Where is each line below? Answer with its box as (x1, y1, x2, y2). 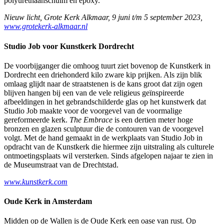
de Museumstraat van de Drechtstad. (4, 160, 118, 169)
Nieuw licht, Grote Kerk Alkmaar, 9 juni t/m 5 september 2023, (4, 13, 202, 22)
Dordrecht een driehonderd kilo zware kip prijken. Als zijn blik (4, 70, 202, 79)
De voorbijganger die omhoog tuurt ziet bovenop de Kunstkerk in (4, 61, 210, 70)
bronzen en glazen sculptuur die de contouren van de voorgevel (4, 124, 203, 133)
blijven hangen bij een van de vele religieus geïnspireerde (4, 88, 184, 97)
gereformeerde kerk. (4, 115, 69, 124)
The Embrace (69, 115, 112, 124)
